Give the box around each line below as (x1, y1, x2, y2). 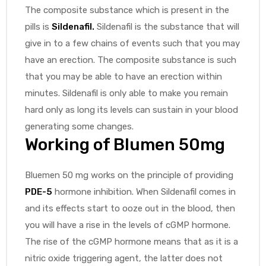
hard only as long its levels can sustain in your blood (25, 104, 238, 115)
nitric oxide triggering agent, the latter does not (25, 252, 223, 264)
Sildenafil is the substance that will (94, 21, 239, 32)
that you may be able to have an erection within (25, 71, 222, 82)
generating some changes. (25, 121, 134, 132)
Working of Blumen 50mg (25, 134, 225, 154)
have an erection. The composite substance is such (25, 54, 236, 65)
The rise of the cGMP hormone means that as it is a (25, 236, 238, 247)
